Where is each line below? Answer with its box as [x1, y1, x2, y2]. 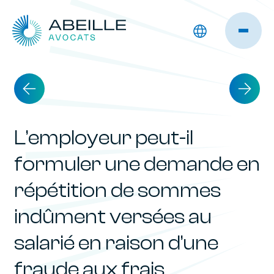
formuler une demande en [14, 153, 260, 176]
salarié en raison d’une [14, 232, 218, 254]
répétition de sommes [14, 179, 221, 202]
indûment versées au [14, 206, 212, 228]
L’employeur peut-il [14, 127, 193, 149]
